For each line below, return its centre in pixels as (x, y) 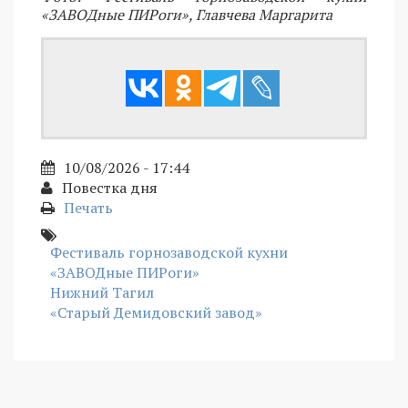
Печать (88, 207)
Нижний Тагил (102, 292)
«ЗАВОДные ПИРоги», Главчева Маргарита (187, 14)
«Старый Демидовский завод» (156, 312)
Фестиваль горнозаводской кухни (169, 252)
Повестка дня (110, 187)
